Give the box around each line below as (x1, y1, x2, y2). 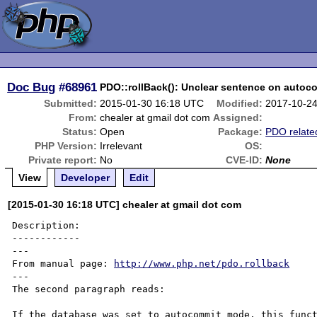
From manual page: (12, 258, 115, 269)
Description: (12, 220, 81, 231)
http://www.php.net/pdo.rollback (114, 258, 290, 269)
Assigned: (213, 112, 263, 123)
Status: (62, 126, 98, 137)
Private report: (28, 154, 98, 166)
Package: (218, 126, 263, 137)
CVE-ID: (226, 154, 263, 166)
